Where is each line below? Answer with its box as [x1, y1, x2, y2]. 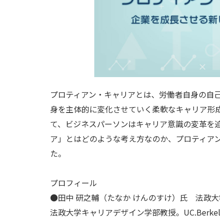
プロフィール [50, 177, 97, 189]
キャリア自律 [34, 15, 84, 27]
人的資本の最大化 [34, 32, 101, 44]
